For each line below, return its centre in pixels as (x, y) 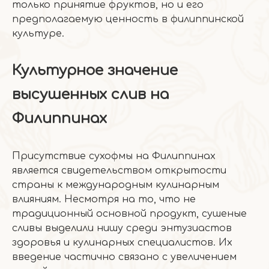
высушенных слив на (90, 95)
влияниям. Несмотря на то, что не (104, 199)
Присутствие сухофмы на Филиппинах (114, 156)
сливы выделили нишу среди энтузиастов (122, 228)
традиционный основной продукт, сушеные (129, 214)
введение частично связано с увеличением (124, 257)
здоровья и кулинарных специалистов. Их (122, 243)
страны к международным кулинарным (116, 185)
